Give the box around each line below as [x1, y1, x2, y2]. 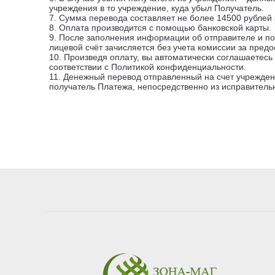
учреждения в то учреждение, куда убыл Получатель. [49, 3, 264, 13]
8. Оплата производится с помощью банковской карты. [49, 23, 271, 33]
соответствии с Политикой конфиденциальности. [49, 62, 246, 72]
